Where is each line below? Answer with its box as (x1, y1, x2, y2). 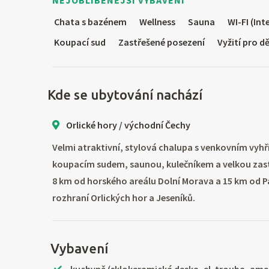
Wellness (138, 16, 175, 28)
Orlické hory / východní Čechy (64, 119, 190, 131)
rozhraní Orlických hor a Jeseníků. (52, 192, 195, 204)
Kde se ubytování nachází (44, 87, 202, 103)
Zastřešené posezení (116, 36, 205, 49)
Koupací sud (52, 36, 106, 49)
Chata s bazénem (52, 16, 127, 28)
